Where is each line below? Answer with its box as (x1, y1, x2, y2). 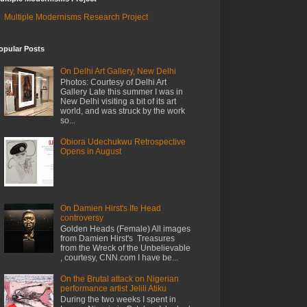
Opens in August (60, 146, 121, 156)
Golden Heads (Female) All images (60, 224, 191, 234)
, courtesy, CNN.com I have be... (60, 253, 178, 263)
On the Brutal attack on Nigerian (60, 273, 179, 284)
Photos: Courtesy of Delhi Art (60, 77, 167, 88)
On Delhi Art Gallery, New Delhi (60, 66, 176, 76)
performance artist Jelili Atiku (60, 283, 167, 293)
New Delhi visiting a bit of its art (60, 97, 176, 107)
